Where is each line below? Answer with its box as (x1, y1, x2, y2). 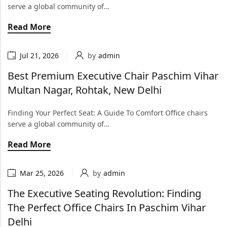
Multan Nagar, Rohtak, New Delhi (8, 83, 164, 97)
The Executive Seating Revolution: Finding (8, 186, 201, 200)
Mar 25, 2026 (20, 168, 64, 178)
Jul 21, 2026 (20, 50, 59, 60)
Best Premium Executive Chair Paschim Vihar (8, 69, 218, 83)
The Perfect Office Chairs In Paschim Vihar (8, 201, 206, 214)
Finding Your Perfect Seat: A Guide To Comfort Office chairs (8, 108, 208, 118)
